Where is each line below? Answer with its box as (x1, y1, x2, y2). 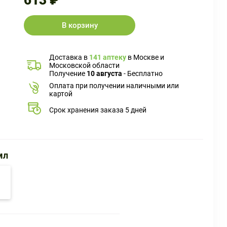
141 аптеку (89, 53, 126, 61)
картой (49, 89, 72, 98)
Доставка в (49, 53, 89, 61)
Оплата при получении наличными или (49, 81, 179, 90)
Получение (49, 69, 87, 78)
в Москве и (126, 53, 164, 61)
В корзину (61, 21, 98, 30)
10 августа (87, 69, 122, 78)
